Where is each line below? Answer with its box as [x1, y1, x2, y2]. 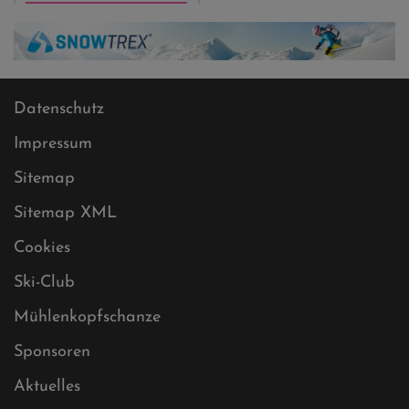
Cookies [14, 282, 70, 300]
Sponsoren [14, 386, 90, 404]
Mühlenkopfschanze [14, 351, 161, 370]
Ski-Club [14, 317, 75, 335]
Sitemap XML [14, 247, 117, 266]
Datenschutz [14, 143, 104, 162]
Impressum [14, 178, 92, 196]
